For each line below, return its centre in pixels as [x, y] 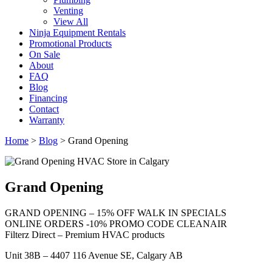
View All [71, 22]
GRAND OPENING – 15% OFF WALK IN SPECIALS [116, 212]
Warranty [47, 120]
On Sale [45, 54]
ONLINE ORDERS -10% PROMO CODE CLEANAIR [116, 223]
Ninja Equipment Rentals [77, 32]
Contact [44, 109]
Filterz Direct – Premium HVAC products [85, 234]
